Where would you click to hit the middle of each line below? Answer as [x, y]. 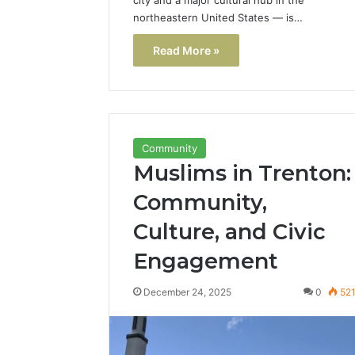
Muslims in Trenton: [242, 174]
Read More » [186, 50]
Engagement [206, 261]
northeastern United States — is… [218, 17]
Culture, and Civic [229, 232]
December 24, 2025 [187, 292]
